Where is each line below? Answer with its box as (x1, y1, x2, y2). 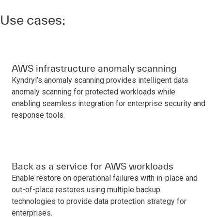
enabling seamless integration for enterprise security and (12, 99, 205, 108)
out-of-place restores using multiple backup (12, 185, 160, 194)
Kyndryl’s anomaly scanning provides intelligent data (12, 76, 188, 85)
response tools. (12, 110, 65, 120)
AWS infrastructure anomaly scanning (12, 63, 176, 74)
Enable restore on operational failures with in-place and (12, 173, 198, 183)
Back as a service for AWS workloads (12, 161, 173, 171)
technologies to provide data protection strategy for (12, 197, 186, 206)
